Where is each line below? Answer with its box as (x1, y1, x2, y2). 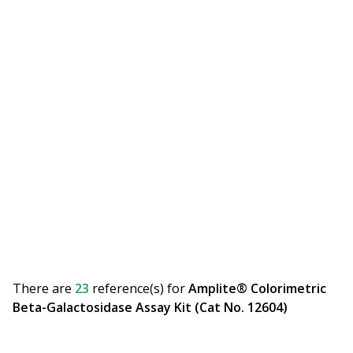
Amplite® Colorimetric (188, 280, 326, 298)
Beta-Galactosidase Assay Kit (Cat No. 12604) (13, 299, 288, 317)
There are (13, 280, 75, 298)
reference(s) (92, 280, 164, 298)
